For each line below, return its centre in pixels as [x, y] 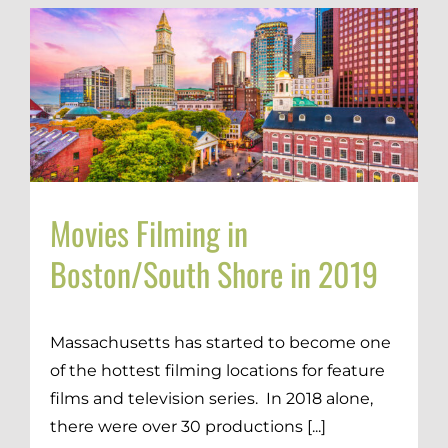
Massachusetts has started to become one [220, 342]
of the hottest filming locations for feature [217, 370]
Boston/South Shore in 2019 [214, 273]
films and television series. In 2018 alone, [211, 398]
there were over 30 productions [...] [188, 426]
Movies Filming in [149, 232]
